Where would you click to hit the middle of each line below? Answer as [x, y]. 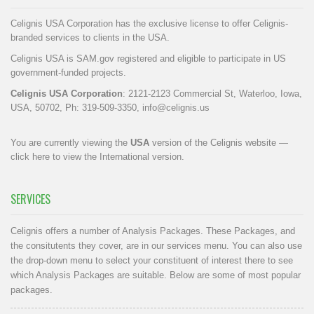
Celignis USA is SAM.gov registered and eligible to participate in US [148, 58]
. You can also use [264, 245]
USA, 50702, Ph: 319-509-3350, [76, 107]
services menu [197, 245]
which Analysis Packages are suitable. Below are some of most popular [156, 275]
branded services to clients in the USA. [90, 37]
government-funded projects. [68, 72]
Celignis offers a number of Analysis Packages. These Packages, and [153, 231]
